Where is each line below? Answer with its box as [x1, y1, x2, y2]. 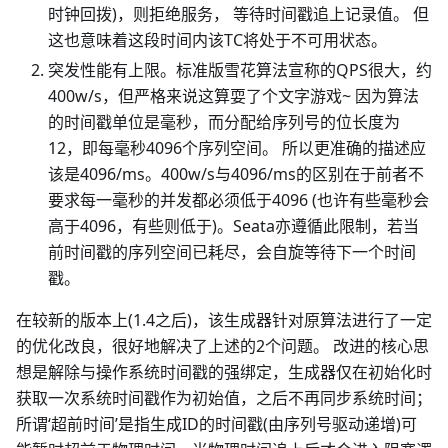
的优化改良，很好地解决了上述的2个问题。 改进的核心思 [16, 335, 429, 357]
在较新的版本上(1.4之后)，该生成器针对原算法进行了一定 [16, 309, 432, 331]
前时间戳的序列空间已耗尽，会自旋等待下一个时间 [48, 241, 416, 263]
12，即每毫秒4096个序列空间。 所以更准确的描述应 [48, 137, 426, 159]
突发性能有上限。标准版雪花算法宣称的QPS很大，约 [48, 59, 432, 81]
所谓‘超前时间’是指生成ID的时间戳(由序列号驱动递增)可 [16, 413, 417, 435]
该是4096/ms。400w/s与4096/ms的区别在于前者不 [48, 163, 424, 185]
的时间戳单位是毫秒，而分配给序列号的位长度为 [48, 111, 400, 133]
